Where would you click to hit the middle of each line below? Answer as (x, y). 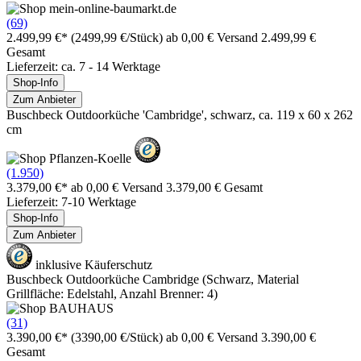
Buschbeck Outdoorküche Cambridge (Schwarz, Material (153, 279)
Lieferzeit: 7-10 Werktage (71, 201)
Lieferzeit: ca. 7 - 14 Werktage (83, 66)
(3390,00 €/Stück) (117, 337)
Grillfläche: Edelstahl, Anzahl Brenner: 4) (112, 293)
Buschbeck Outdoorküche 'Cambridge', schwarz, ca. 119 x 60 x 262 (180, 114)
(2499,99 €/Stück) (117, 37)
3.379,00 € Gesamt (214, 187)
